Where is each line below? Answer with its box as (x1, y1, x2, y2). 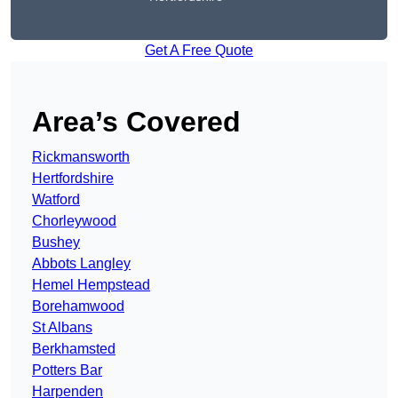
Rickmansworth (32, 149, 130, 165)
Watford (32, 192, 80, 208)
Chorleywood (32, 213, 116, 229)
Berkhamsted (32, 341, 115, 357)
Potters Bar (32, 362, 102, 378)
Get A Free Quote (145, 43, 253, 59)
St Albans (32, 320, 92, 336)
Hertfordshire (32, 171, 114, 187)
